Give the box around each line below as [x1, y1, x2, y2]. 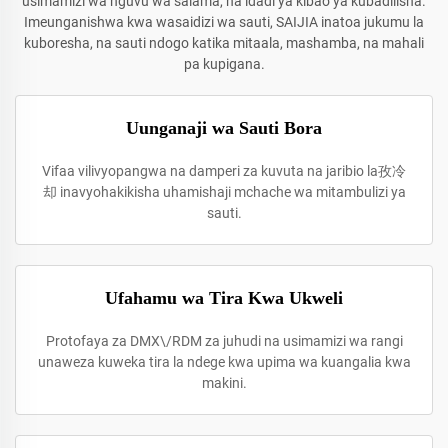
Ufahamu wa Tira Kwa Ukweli [105, 288, 343, 308]
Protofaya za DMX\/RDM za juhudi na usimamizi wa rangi [45, 333, 403, 349]
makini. [201, 375, 247, 391]
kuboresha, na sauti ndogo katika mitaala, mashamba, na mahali [24, 35, 424, 51]
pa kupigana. [183, 56, 265, 72]
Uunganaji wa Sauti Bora [126, 118, 322, 138]
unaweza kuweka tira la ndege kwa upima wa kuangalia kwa [37, 354, 411, 370]
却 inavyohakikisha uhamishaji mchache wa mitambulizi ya [42, 184, 406, 200]
